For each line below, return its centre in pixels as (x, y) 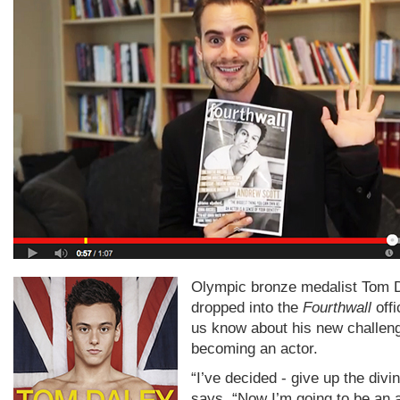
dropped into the (247, 307)
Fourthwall (337, 307)
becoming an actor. (254, 348)
